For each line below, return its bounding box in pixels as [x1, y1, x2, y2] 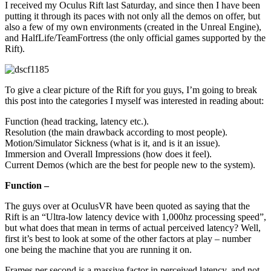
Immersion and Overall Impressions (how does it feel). [5, 148, 212, 159]
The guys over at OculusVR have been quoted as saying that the [5, 200, 250, 211]
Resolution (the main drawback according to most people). [5, 126, 227, 137]
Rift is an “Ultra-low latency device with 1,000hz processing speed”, [5, 211, 266, 222]
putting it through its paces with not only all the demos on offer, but [5, 10, 260, 21]
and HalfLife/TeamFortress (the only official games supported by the [5, 32, 266, 43]
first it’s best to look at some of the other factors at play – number [5, 233, 251, 244]
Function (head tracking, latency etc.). [5, 116, 149, 126]
